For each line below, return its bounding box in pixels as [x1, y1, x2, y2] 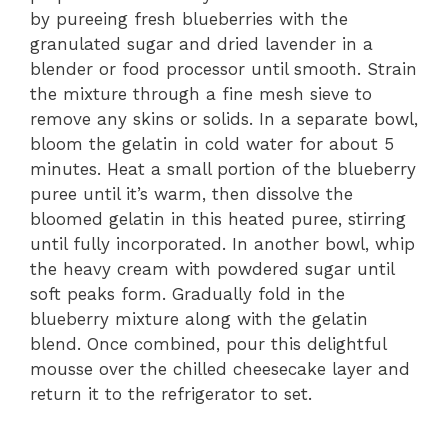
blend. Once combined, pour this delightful [30, 333, 386, 354]
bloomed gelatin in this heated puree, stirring [30, 208, 406, 229]
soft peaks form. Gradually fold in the [30, 283, 345, 304]
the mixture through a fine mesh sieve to [30, 83, 372, 104]
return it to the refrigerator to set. [30, 383, 312, 404]
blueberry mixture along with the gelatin [30, 308, 368, 329]
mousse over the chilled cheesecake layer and [30, 358, 410, 379]
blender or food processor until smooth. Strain [30, 58, 417, 79]
